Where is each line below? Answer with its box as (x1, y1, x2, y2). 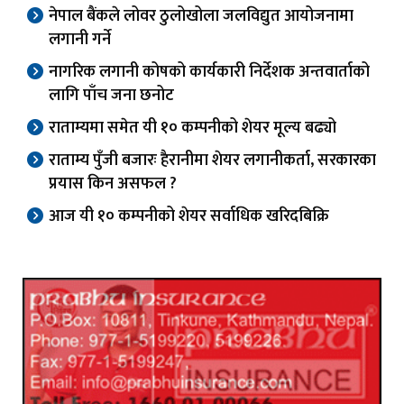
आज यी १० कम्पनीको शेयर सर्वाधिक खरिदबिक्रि (49, 203, 329, 231)
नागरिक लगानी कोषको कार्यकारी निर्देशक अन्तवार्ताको (49, 59, 370, 87)
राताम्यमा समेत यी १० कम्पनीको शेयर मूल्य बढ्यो (49, 115, 336, 142)
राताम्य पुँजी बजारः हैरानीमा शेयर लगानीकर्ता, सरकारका (49, 147, 376, 175)
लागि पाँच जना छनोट (49, 82, 174, 110)
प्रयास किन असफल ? (49, 170, 177, 198)
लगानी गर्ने (49, 26, 111, 54)
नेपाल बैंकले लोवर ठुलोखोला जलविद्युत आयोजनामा (49, 3, 353, 31)
